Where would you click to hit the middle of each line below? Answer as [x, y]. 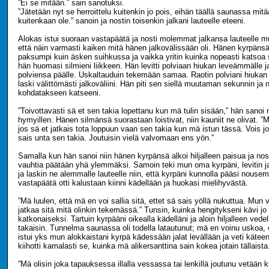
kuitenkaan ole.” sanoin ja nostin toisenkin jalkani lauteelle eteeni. [132, 21]
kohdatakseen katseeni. [59, 93]
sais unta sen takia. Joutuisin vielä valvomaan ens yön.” [116, 138]
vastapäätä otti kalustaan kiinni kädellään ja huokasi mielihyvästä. [133, 183]
